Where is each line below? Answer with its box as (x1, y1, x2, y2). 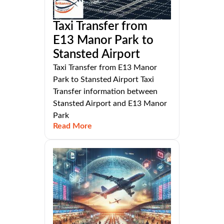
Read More (53, 122, 92, 130)
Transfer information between (53, 87, 157, 96)
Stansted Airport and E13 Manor (53, 99, 167, 108)
